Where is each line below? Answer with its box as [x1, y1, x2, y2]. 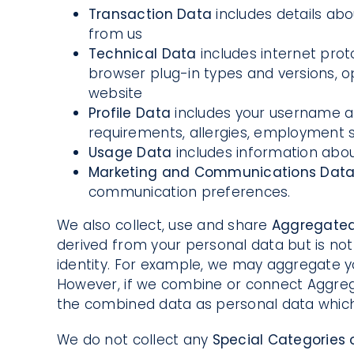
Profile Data [88, 104, 175, 123]
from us [88, 24, 143, 44]
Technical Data [88, 44, 201, 64]
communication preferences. [88, 183, 291, 202]
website [88, 84, 143, 104]
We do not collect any [56, 330, 213, 350]
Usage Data [88, 143, 176, 163]
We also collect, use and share [56, 216, 272, 235]
